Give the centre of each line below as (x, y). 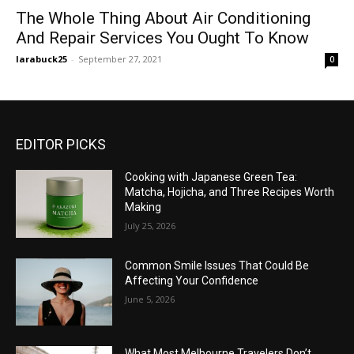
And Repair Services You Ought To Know (162, 38)
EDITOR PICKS (61, 144)
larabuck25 (41, 59)
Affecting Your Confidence (192, 280)
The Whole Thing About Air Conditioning (163, 18)
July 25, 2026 (151, 226)
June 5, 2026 (150, 299)
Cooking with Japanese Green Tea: (211, 177)
